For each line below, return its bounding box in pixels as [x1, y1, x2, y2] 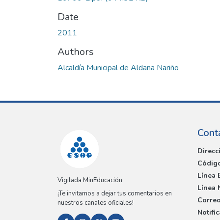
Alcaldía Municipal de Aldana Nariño [57, 62, 179, 73]
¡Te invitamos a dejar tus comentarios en [57, 189, 172, 198]
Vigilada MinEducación [57, 176, 122, 185]
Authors [57, 45, 94, 58]
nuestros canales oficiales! [57, 198, 134, 208]
